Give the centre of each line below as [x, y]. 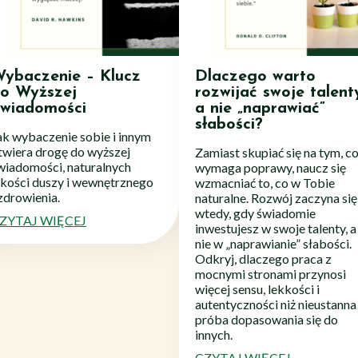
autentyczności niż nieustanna [276, 304]
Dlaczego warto [255, 76]
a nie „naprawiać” [260, 108]
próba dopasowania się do [267, 319]
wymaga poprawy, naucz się [270, 167]
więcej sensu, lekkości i [257, 288]
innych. [214, 334]
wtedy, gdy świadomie [255, 213]
